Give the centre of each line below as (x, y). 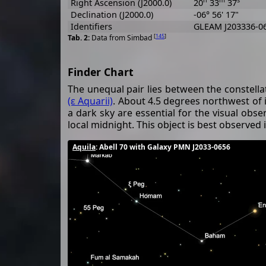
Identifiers (91, 26)
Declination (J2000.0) (112, 14)
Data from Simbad (123, 38)
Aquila (84, 147)
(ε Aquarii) (91, 101)
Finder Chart (101, 72)
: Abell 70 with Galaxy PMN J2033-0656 (163, 147)
